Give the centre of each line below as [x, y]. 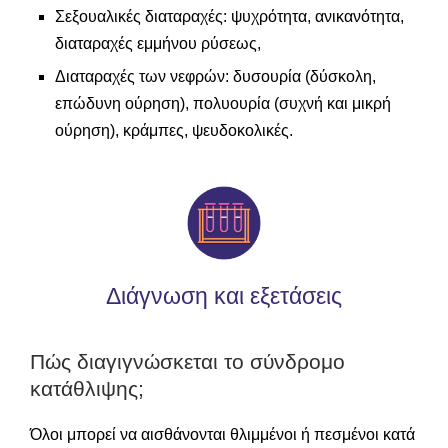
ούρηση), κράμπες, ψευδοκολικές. [174, 131]
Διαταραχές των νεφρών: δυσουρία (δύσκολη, [215, 77]
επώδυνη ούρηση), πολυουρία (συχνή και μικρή [223, 104]
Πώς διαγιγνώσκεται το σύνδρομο [187, 361]
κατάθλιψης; [87, 388]
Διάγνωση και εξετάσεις [224, 295]
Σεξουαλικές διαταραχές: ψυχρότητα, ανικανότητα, [229, 17]
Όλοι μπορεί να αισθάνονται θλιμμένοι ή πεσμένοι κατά [222, 434]
